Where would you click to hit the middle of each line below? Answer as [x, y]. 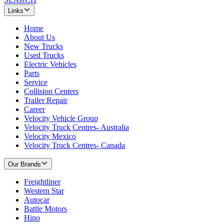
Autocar [37, 199]
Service [36, 82]
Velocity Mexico [50, 136]
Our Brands [24, 164]
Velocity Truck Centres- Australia [76, 127]
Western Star [44, 190]
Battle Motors [45, 208]
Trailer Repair [46, 100]
